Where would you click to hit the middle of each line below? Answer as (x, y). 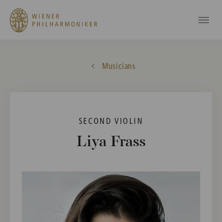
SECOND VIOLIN (111, 121)
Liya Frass (111, 142)
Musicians (119, 66)
